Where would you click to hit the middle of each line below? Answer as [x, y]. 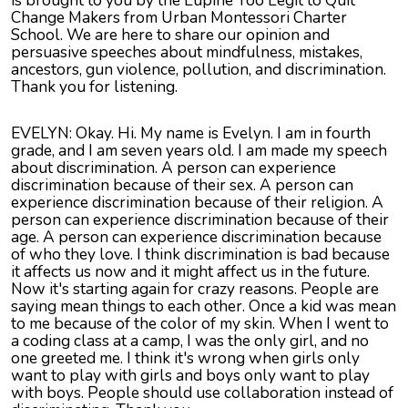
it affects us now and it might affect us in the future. [190, 272]
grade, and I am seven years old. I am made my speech [199, 151]
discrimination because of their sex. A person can [182, 185]
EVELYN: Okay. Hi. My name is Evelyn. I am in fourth [191, 133]
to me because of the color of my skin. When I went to [200, 324]
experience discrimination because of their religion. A [197, 203]
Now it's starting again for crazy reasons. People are [195, 289]
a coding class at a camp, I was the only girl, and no [190, 341]
